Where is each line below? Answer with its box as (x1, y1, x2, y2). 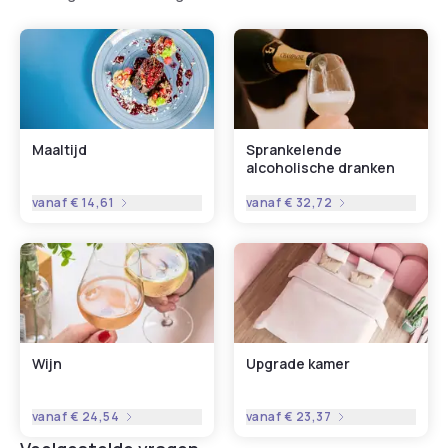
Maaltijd (32, 139, 87, 159)
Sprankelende (246, 139, 342, 159)
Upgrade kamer (246, 353, 350, 373)
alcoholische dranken (246, 157, 395, 177)
